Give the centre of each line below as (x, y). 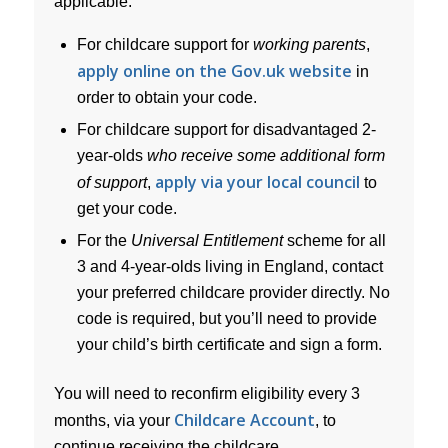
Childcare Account (244, 419)
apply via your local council (257, 181)
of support (111, 182)
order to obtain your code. (166, 97)
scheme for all (334, 240)
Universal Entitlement (206, 240)
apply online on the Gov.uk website (214, 70)
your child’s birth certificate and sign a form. (229, 344)
